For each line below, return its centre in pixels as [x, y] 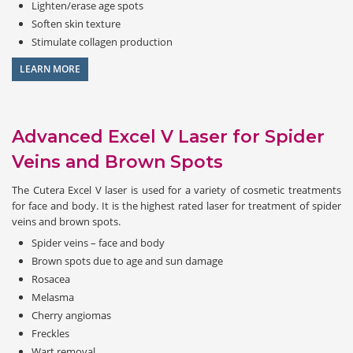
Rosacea [51, 279]
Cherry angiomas [71, 315]
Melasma [53, 297]
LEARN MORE [50, 69]
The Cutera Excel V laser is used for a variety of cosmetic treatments [176, 190]
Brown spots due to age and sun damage [127, 260]
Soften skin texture [76, 23]
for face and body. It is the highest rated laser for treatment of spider [176, 205]
